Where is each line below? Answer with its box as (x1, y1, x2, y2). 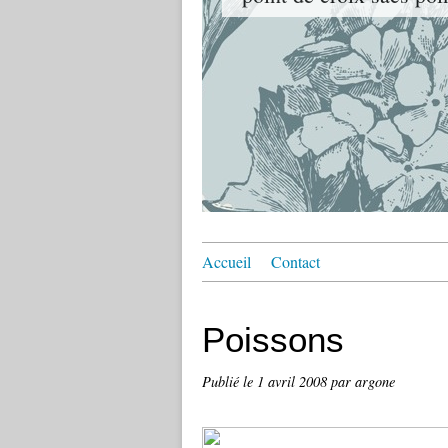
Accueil (202, 251, 251, 272)
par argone (331, 372, 395, 391)
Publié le (202, 372, 257, 391)
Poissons (202, 320, 344, 359)
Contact (271, 251, 320, 272)
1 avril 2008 (257, 372, 331, 391)
